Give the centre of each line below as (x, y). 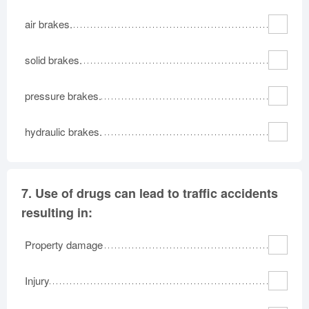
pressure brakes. (63, 95)
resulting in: (57, 212)
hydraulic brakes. (63, 131)
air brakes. (49, 23)
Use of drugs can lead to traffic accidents (157, 193)
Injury (37, 280)
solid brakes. (53, 59)
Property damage (64, 244)
